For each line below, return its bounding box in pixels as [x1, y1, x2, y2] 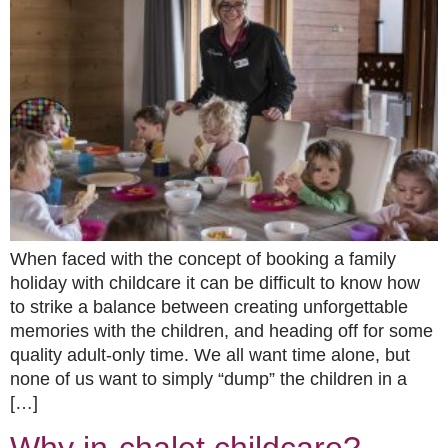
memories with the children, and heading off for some [10, 321, 433, 342]
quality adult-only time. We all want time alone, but [10, 345, 410, 366]
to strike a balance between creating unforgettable [10, 297, 408, 318]
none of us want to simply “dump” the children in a [10, 369, 407, 390]
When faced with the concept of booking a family [10, 249, 396, 270]
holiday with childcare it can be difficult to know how [10, 273, 420, 294]
